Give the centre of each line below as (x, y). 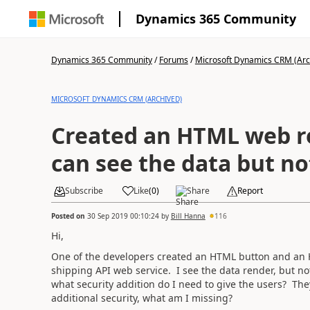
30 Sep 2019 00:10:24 (123, 216)
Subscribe (84, 191)
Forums (173, 60)
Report (250, 191)
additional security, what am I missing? (142, 298)
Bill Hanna (188, 216)
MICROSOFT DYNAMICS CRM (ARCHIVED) (116, 99)
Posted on (69, 216)
